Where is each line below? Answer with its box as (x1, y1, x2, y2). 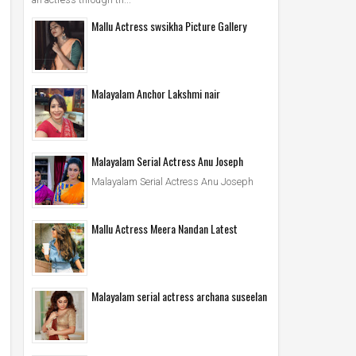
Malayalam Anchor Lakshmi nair (91, 84, 220, 102)
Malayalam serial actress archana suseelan (91, 287, 267, 304)
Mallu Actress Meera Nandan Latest (91, 219, 238, 237)
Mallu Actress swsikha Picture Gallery (91, 17, 246, 34)
